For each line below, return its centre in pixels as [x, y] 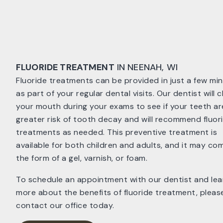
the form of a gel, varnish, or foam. [82, 158]
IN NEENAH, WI [146, 67]
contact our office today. [65, 205]
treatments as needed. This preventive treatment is [116, 132]
